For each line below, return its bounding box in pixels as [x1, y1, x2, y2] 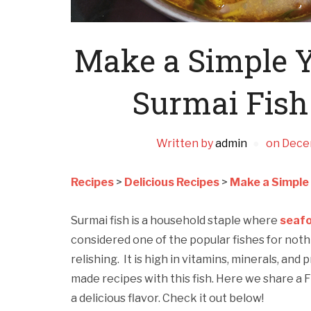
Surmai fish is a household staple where [71, 214, 280, 227]
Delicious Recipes [124, 176, 219, 189]
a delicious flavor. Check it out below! [71, 292, 264, 305]
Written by [155, 137, 215, 150]
